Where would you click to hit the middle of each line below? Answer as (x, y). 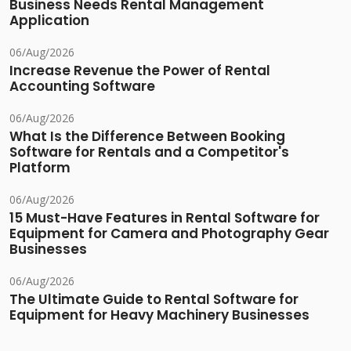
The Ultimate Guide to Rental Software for (154, 300)
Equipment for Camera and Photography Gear (169, 234)
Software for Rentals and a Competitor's (149, 152)
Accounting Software (82, 87)
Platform (40, 168)
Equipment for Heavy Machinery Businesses (159, 315)
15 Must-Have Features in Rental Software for (165, 218)
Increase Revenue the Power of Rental (140, 71)
